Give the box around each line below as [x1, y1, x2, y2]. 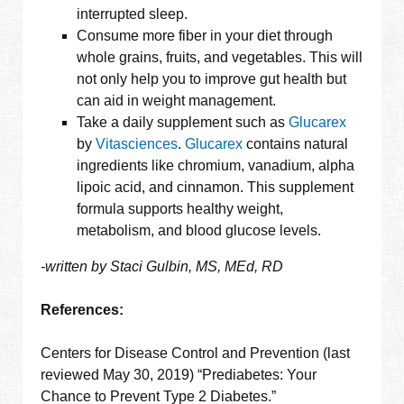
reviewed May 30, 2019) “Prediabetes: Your [41, 367, 317, 383]
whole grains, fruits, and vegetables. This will [77, 50, 363, 66]
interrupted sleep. [77, 6, 188, 23]
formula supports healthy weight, [77, 201, 284, 217]
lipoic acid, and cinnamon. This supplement [77, 179, 354, 196]
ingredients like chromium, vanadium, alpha [77, 158, 355, 174]
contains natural [243, 136, 349, 152]
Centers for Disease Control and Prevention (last [41, 345, 351, 362]
